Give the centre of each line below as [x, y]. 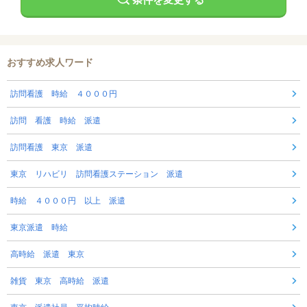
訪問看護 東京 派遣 [51, 148]
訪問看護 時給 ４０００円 [64, 94]
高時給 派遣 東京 [47, 255]
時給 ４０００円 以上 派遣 [68, 201]
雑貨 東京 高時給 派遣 [60, 281]
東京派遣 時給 [39, 228]
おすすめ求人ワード [50, 63]
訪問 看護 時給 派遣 [56, 121]
